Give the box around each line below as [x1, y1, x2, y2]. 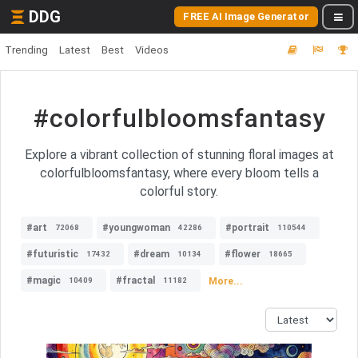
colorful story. [140, 184, 218, 199]
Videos [135, 44, 169, 56]
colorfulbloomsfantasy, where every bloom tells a [39, 165, 319, 181]
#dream [133, 249, 169, 260]
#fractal [116, 275, 155, 286]
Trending [5, 44, 48, 56]
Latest [59, 44, 90, 56]
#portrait [225, 222, 269, 233]
